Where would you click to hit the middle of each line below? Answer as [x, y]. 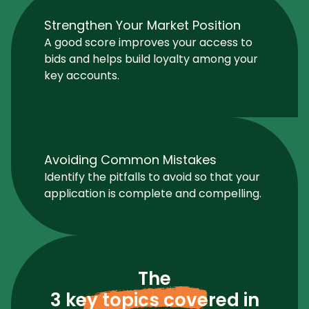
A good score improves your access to [148, 42]
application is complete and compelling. [153, 193]
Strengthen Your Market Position [142, 25]
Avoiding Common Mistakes [130, 159]
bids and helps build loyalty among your [151, 59]
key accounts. [82, 75]
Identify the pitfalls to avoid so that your [152, 177]
